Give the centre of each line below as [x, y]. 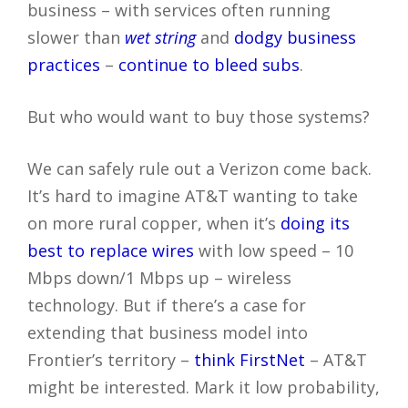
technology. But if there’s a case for [167, 305]
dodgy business [295, 37]
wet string [160, 37]
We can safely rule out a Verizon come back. [199, 168]
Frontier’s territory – [111, 359]
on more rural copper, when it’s [154, 223]
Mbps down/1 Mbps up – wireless [159, 277]
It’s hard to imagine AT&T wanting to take [193, 195]
